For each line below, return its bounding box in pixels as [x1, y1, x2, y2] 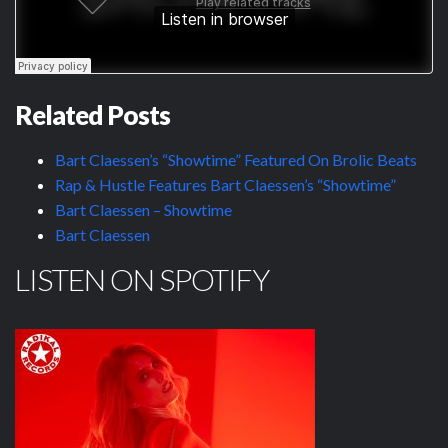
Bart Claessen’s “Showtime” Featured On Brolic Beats [55, 149, 417, 169]
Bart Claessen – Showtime [55, 199, 232, 219]
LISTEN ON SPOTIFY [15, 260, 269, 297]
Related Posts [15, 98, 170, 131]
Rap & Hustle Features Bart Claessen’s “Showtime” [55, 174, 396, 194]
